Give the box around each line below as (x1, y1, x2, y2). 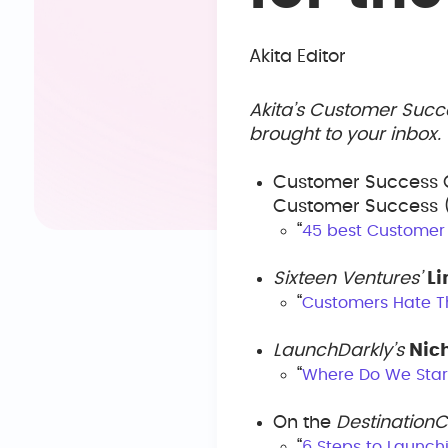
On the (273, 414, 336, 432)
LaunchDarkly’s (273, 342, 404, 360)
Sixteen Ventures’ (273, 270, 422, 288)
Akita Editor (249, 48, 346, 66)
